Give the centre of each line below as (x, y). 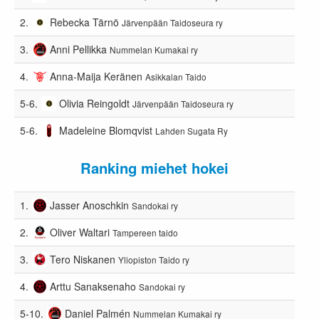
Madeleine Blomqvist (106, 130)
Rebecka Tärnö (85, 22)
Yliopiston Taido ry (154, 259)
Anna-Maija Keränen (96, 76)
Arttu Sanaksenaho (93, 286)
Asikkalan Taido (176, 76)
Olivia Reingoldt (95, 103)
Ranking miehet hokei (155, 167)
